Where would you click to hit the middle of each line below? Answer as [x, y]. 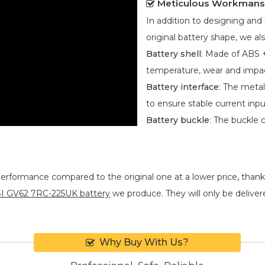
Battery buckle [178, 120]
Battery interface [182, 87]
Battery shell [174, 54]
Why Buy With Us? [144, 242]
